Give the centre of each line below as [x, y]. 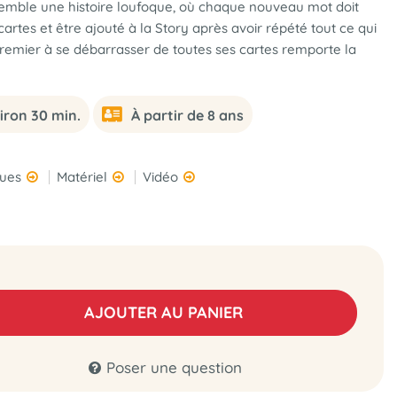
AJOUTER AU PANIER [164, 312]
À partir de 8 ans [187, 115]
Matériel [84, 177]
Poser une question [174, 367]
